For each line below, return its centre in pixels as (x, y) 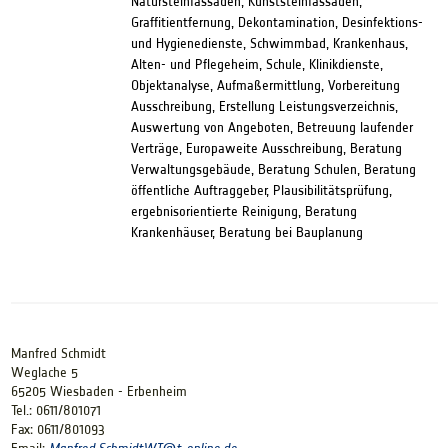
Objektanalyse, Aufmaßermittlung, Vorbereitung (265, 86)
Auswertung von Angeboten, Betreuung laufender (271, 128)
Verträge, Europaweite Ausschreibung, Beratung (266, 149)
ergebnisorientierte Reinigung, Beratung (243, 212)
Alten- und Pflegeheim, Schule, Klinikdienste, (256, 65)
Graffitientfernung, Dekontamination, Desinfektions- (276, 23)
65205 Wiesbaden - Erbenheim (98, 392)
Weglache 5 (44, 373)
